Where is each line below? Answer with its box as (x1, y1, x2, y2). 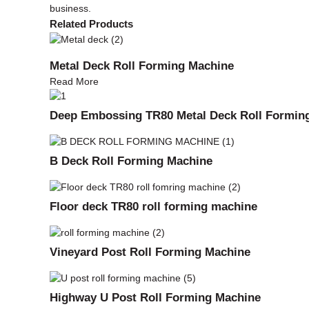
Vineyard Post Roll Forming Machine (50, 244, 250, 259)
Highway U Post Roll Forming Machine (50, 290, 261, 304)
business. (50, 2, 91, 14)
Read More (50, 75, 99, 87)
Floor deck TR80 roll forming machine (50, 199, 257, 213)
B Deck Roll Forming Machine (50, 154, 212, 168)
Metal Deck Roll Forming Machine (50, 58, 234, 72)
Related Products (50, 17, 133, 30)
